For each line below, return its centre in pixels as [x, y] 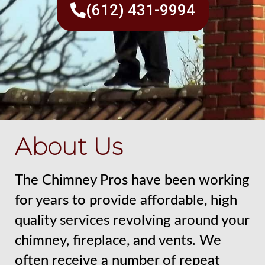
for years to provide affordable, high [126, 201]
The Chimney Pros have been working [132, 181]
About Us [69, 147]
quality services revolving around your [132, 221]
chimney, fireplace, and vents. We [118, 241]
